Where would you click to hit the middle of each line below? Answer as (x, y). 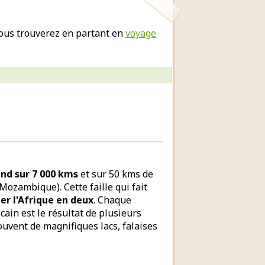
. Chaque (112, 200)
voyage (141, 33)
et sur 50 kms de (116, 174)
